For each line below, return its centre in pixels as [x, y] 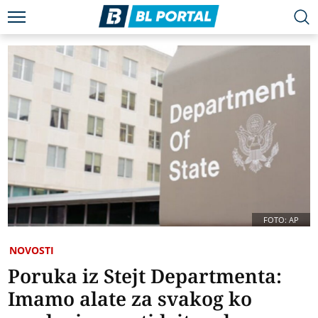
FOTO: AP [281, 220]
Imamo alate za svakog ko [130, 299]
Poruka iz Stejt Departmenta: [145, 276]
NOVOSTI [32, 251]
